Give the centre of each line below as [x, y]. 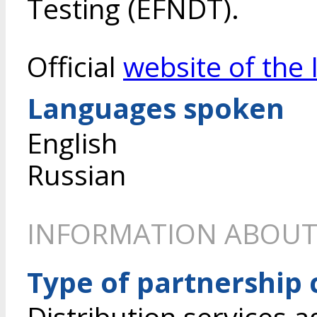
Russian [76, 175]
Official [75, 67]
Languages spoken [156, 108]
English [72, 143]
